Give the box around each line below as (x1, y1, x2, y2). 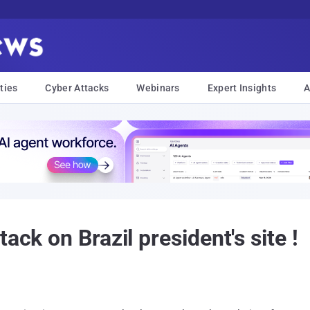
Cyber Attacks (45, 82, 109, 93)
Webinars (136, 82, 180, 93)
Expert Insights (207, 82, 277, 93)
